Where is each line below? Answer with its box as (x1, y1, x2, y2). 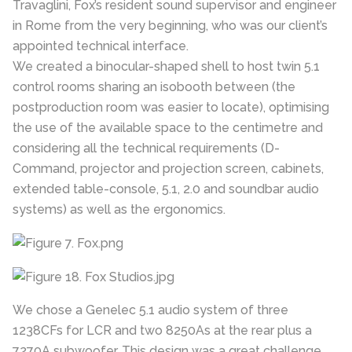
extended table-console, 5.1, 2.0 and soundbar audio (13, 181, 319, 197)
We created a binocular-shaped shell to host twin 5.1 (13, 59, 320, 75)
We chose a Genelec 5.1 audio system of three (13, 302, 288, 318)
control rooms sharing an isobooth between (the (13, 79, 295, 95)
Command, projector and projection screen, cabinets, (13, 161, 324, 177)
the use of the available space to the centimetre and (13, 120, 323, 136)
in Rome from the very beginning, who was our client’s (13, 18, 328, 34)
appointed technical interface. (13, 38, 189, 54)
